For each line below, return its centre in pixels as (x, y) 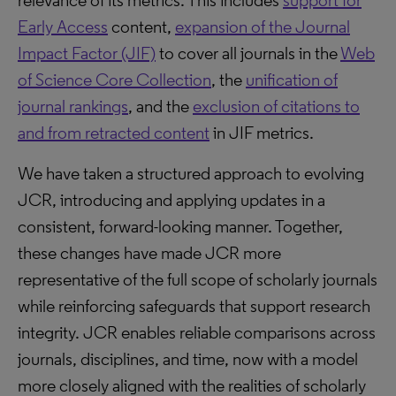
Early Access (63, 27)
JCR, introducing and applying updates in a (171, 200)
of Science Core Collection (114, 80)
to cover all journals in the (248, 53)
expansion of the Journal (263, 27)
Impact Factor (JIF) (87, 53)
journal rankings (73, 106)
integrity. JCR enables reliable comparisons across (197, 332)
